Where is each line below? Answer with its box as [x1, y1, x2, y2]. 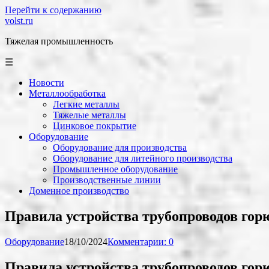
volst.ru [5, 16, 33, 26]
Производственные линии [53, 175, 161, 185]
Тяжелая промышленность [5, 36, 113, 46]
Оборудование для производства [53, 142, 187, 153]
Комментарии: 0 [107, 236, 174, 247]
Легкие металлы [53, 99, 119, 109]
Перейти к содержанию [5, 5, 101, 15]
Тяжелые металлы [53, 110, 126, 120]
